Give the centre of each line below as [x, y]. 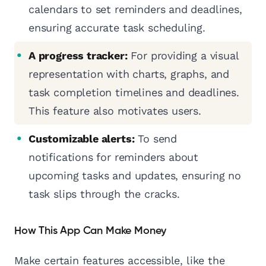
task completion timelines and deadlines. [134, 93]
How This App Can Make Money [91, 231]
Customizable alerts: [82, 139]
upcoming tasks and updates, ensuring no [135, 176]
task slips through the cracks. [104, 194]
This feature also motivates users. [115, 111]
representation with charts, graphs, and [129, 74]
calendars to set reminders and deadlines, [135, 9]
